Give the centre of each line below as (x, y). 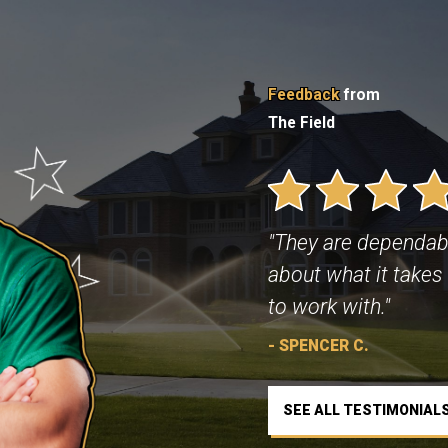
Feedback (303, 95)
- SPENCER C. (318, 346)
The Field (301, 123)
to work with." (328, 307)
